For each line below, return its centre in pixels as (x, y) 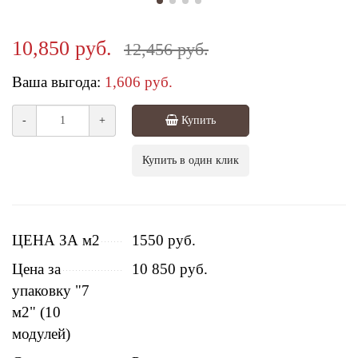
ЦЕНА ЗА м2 (56, 240)
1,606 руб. (139, 82)
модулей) (41, 333)
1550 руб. (164, 240)
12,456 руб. (166, 49)
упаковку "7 (51, 290)
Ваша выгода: (56, 82)
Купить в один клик (191, 160)
